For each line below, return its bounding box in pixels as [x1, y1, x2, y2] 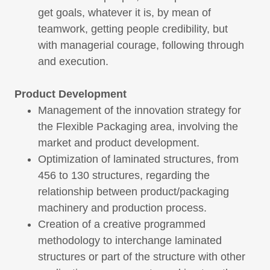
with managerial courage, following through [38, 39, 245, 52]
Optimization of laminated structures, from [38, 153, 239, 166]
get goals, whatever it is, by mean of [38, 7, 212, 19]
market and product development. [38, 137, 200, 149]
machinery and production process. [38, 202, 207, 215]
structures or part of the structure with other [38, 251, 246, 263]
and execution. [38, 55, 109, 68]
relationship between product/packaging [38, 186, 230, 198]
